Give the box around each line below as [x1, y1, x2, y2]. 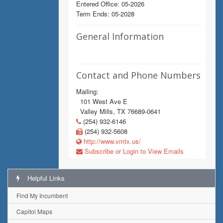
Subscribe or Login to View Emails [83, 146, 184, 156]
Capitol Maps [16, 207, 52, 216]
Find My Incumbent [16, 191, 68, 200]
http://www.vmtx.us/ [82, 136, 141, 146]
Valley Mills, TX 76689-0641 [76, 107, 161, 116]
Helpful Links [25, 173, 65, 183]
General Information [76, 30, 164, 42]
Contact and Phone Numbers [76, 69, 201, 81]
